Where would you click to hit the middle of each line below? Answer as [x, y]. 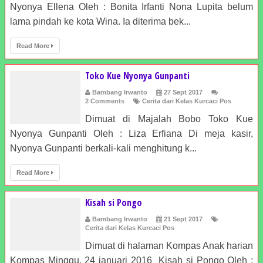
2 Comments [105, 101]
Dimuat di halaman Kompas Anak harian [169, 246]
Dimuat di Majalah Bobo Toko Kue [169, 119]
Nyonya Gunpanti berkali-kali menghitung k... [103, 148]
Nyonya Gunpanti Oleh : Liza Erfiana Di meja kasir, [131, 134]
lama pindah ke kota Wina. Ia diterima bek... [100, 21]
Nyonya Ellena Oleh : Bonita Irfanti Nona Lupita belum [131, 7]
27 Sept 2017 [183, 92]
